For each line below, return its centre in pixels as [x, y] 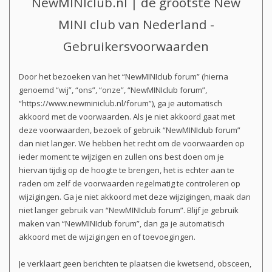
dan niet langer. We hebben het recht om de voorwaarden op [132, 144]
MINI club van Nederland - [136, 25]
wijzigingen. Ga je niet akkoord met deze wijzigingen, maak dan [135, 197]
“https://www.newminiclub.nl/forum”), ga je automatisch [121, 104]
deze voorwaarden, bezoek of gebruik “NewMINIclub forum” [130, 130]
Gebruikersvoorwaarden [136, 46]
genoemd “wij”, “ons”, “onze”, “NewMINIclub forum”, [113, 90]
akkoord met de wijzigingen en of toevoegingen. [107, 237]
